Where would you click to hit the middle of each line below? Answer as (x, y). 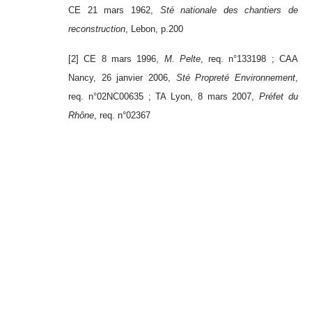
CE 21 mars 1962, (114, 10)
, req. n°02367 (122, 116)
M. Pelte (182, 59)
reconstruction (97, 29)
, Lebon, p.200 (154, 29)
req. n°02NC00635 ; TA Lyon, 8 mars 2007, (164, 97)
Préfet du (279, 97)
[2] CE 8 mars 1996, (116, 59)
